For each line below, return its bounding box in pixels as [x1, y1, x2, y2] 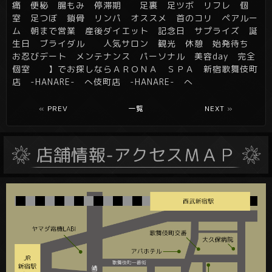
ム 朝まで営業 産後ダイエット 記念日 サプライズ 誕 [12, 25, 258, 37]
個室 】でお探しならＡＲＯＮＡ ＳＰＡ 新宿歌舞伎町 [12, 63, 258, 75]
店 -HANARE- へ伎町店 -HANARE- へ [12, 76, 193, 88]
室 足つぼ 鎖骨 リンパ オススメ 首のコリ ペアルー [12, 12, 258, 24]
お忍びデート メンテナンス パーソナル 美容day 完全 [12, 50, 256, 63]
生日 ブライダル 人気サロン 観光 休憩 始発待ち [12, 38, 258, 50]
